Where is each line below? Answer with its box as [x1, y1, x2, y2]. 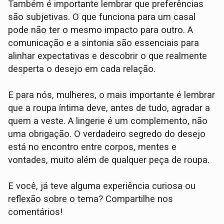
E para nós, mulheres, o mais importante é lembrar [8, 89, 215, 101]
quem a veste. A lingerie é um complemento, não [8, 115, 208, 127]
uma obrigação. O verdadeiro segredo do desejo [8, 128, 206, 140]
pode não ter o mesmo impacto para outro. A [8, 24, 193, 36]
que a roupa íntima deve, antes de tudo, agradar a [8, 102, 210, 114]
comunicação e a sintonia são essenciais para [8, 37, 199, 49]
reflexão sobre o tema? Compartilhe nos [8, 193, 173, 205]
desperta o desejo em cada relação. [8, 63, 156, 75]
